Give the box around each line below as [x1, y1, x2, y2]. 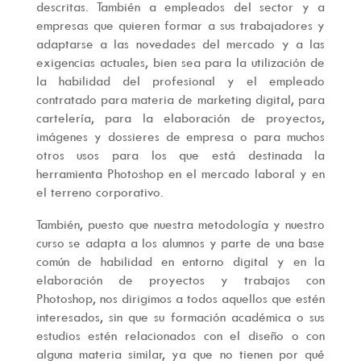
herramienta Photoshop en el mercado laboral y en [35, 164, 326, 181]
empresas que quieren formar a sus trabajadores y [35, 16, 326, 33]
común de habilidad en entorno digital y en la [35, 252, 326, 269]
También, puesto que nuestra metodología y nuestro [35, 215, 326, 232]
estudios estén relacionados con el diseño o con [35, 326, 326, 343]
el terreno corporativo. [35, 183, 164, 200]
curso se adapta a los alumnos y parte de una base [35, 234, 326, 251]
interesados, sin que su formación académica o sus [35, 308, 326, 325]
